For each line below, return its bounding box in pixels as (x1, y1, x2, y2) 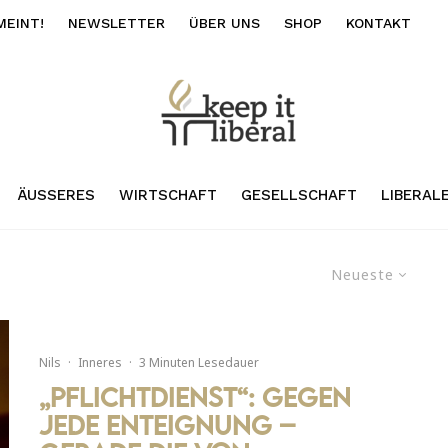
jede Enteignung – (39, 409, 296, 442)
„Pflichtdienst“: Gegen (39, 381, 351, 414)
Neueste (331, 264, 394, 284)
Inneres (78, 354, 122, 372)
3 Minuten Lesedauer (139, 354, 259, 372)
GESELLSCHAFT (240, 185, 357, 204)
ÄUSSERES (17, 185, 85, 204)
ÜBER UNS (189, 15, 260, 31)
